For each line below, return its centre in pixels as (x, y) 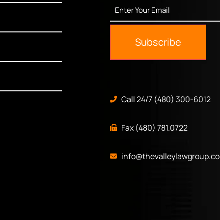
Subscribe (158, 42)
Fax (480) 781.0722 (154, 128)
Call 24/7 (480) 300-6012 (166, 99)
